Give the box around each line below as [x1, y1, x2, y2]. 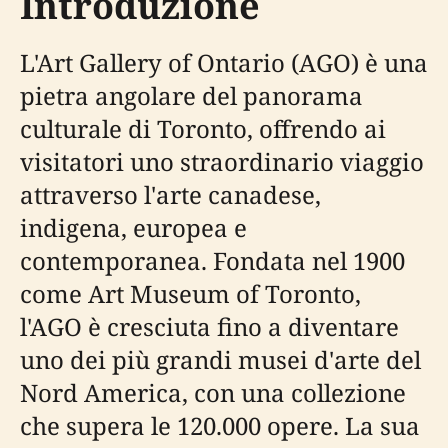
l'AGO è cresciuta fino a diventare [20, 309, 399, 343]
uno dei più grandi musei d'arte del [20, 342, 421, 376]
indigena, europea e [20, 210, 247, 244]
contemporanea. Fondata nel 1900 [20, 243, 405, 277]
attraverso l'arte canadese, [20, 177, 321, 211]
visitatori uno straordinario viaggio [20, 144, 424, 178]
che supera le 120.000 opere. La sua [20, 408, 420, 442]
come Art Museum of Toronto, [20, 276, 361, 310]
